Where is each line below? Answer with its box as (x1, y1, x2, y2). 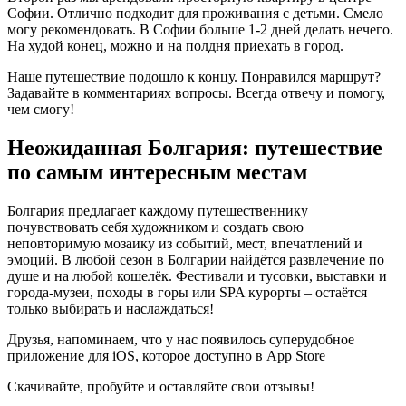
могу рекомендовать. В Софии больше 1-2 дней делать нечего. (7, 22, 393, 38)
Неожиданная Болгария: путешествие (7, 136, 382, 160)
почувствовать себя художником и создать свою (7, 219, 304, 236)
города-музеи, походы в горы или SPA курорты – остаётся (7, 285, 367, 301)
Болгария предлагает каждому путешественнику (7, 203, 308, 219)
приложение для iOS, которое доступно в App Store (7, 348, 325, 364)
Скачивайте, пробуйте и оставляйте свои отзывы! (7, 379, 314, 395)
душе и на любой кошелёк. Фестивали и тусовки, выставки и (7, 268, 387, 285)
